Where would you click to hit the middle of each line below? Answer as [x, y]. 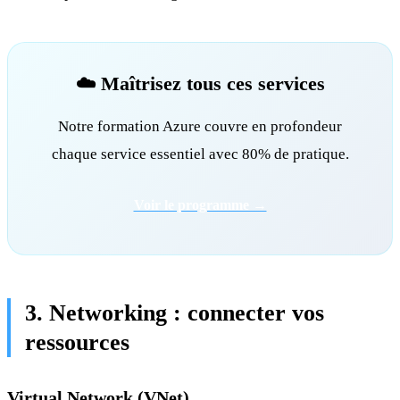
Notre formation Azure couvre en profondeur [200, 126]
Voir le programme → [200, 205]
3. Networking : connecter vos [175, 313]
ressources [77, 343]
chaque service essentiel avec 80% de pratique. [200, 154]
